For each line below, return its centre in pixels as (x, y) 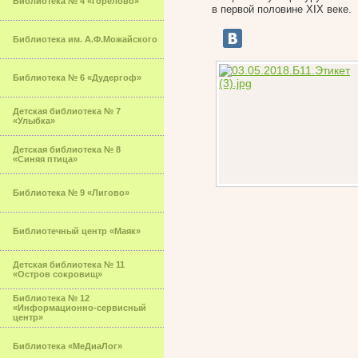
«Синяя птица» (45, 159)
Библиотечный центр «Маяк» (77, 231)
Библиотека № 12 (51, 298)
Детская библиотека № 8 (67, 149)
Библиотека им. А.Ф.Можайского (85, 39)
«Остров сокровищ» (58, 274)
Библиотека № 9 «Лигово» (71, 193)
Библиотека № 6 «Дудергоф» (77, 78)
